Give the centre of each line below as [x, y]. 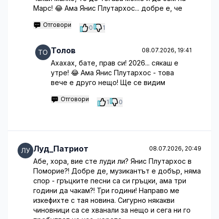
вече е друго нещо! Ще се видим [108, 82]
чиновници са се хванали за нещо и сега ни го [112, 210]
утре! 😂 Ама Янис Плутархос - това [112, 73]
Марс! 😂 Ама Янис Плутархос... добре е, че [108, 8]
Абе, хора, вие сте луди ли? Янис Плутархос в [112, 161]
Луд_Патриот [61, 149]
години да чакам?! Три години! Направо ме [106, 190]
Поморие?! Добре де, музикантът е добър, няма [117, 171]
